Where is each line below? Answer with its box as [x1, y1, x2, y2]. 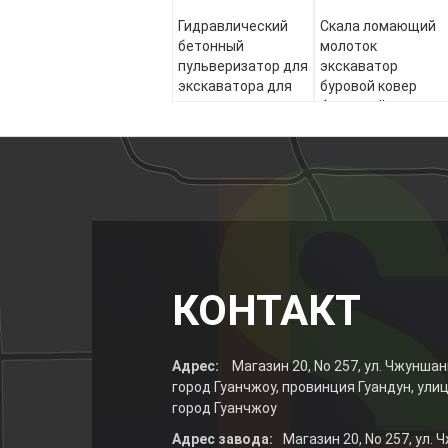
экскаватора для [178, 78, 292, 94]
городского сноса [178, 98, 297, 114]
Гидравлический [178, 18, 288, 34]
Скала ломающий [320, 18, 436, 34]
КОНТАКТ [172, 286, 361, 335]
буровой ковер [320, 78, 417, 94]
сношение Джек [320, 158, 428, 174]
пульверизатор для [178, 58, 308, 74]
